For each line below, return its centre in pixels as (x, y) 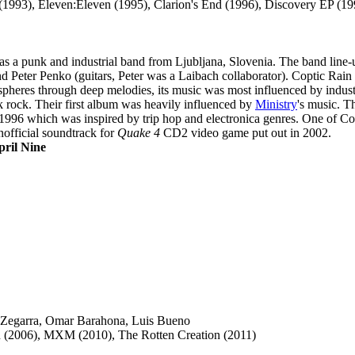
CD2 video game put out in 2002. (246, 133)
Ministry (276, 104)
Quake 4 (139, 133)
